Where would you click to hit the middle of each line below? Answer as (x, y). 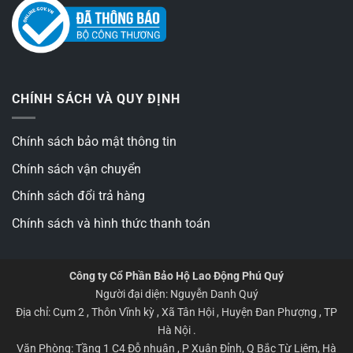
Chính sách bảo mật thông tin (94, 142)
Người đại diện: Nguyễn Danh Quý (176, 295)
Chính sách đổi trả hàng (78, 196)
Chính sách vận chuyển (76, 169)
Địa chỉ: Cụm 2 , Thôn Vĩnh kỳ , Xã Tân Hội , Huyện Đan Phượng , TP (176, 313)
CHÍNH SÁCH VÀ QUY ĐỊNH (96, 98)
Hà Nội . (176, 331)
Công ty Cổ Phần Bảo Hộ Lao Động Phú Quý (176, 277)
